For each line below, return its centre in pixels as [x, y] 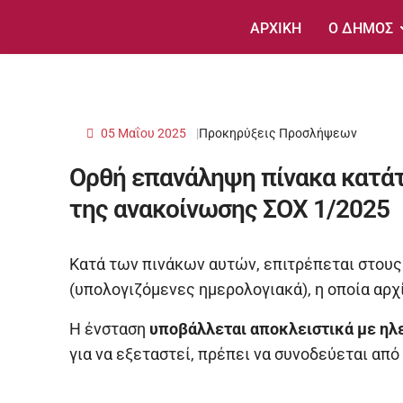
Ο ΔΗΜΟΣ [361, 28]
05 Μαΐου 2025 [143, 134]
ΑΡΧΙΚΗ [276, 28]
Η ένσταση [109, 329]
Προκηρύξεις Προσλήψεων [278, 134]
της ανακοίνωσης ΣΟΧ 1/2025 [229, 210]
